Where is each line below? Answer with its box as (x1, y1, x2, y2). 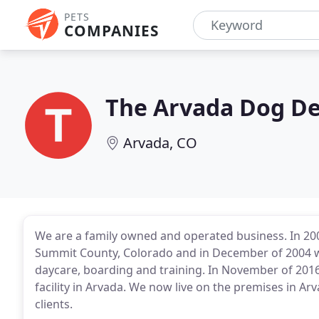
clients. (35, 296, 73, 312)
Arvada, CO (123, 133, 197, 152)
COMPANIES (64, 21, 159, 41)
